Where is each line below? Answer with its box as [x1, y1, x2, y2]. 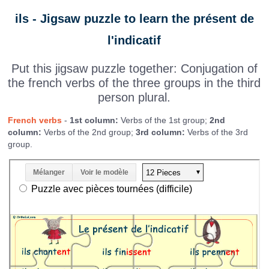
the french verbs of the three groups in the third [8, 76, 261, 89]
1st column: [70, 115, 119, 125]
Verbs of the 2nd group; [41, 127, 136, 138]
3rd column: [136, 127, 186, 138]
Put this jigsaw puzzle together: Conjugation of [11, 61, 258, 75]
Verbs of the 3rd [185, 127, 249, 138]
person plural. [98, 90, 171, 104]
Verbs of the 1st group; [118, 115, 210, 125]
